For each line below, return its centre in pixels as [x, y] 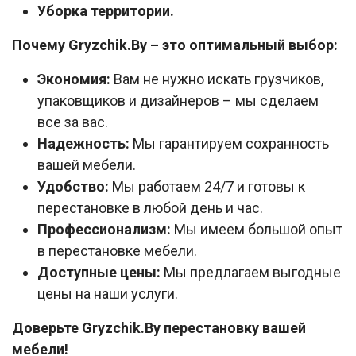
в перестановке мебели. [117, 250]
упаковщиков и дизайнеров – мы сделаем [178, 100]
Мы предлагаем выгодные [251, 272]
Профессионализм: [104, 229]
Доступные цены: [99, 272]
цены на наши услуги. [108, 293]
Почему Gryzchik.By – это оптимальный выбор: [175, 44]
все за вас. [73, 122]
